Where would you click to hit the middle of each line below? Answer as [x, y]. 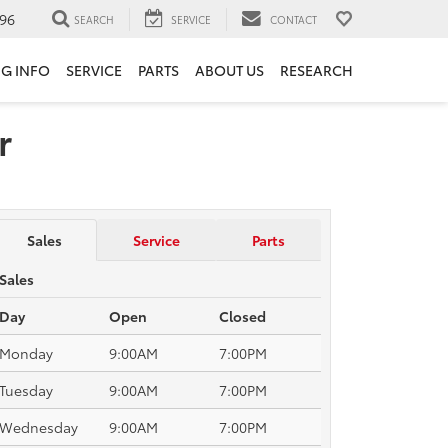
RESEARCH [316, 70]
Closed [242, 316]
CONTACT [293, 19]
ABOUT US [229, 70]
